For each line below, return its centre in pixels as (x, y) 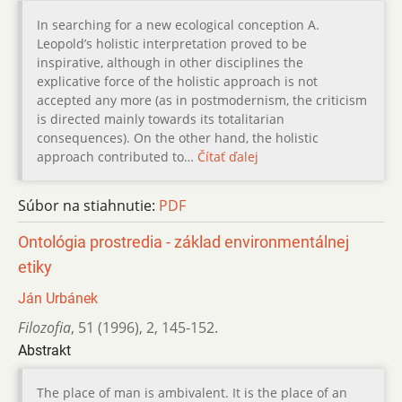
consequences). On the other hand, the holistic (178, 137)
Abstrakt (44, 350)
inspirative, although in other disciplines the (170, 62)
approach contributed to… (117, 156)
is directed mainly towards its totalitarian (161, 118)
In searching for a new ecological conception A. (178, 24)
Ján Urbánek (58, 298)
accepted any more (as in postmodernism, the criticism (202, 100)
